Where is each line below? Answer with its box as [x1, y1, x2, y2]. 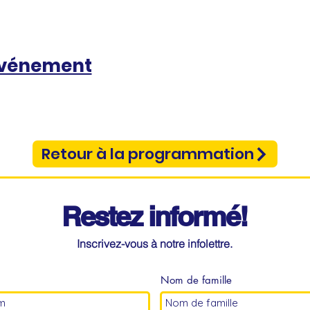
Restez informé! [62, 200, 247, 233]
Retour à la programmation [41, 143, 254, 165]
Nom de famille [161, 273, 232, 287]
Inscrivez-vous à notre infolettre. [76, 237, 232, 251]
